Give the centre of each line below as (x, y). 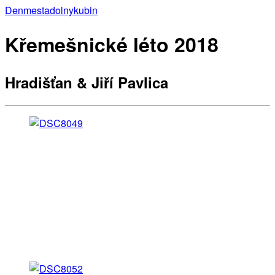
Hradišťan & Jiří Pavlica (87, 82)
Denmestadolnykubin (51, 10)
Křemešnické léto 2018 (112, 45)
